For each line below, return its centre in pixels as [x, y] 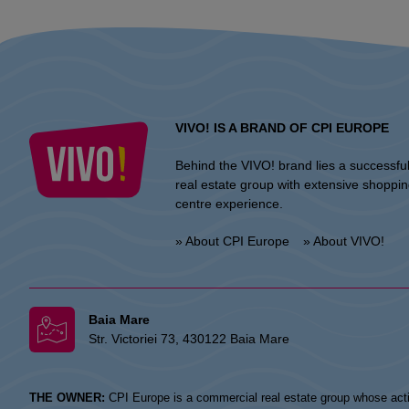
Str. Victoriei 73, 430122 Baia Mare [189, 339]
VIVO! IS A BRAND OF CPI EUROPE [282, 128]
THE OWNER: [67, 398]
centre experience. [229, 204]
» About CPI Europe [232, 241]
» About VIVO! [344, 241]
